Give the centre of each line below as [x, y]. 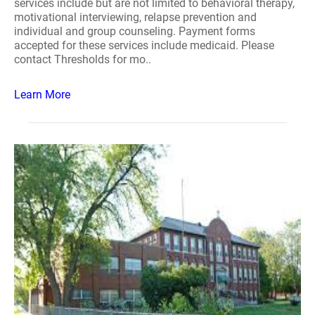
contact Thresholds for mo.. [83, 59]
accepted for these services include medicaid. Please [144, 45]
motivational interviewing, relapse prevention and [135, 17]
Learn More [42, 95]
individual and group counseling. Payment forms [135, 31]
